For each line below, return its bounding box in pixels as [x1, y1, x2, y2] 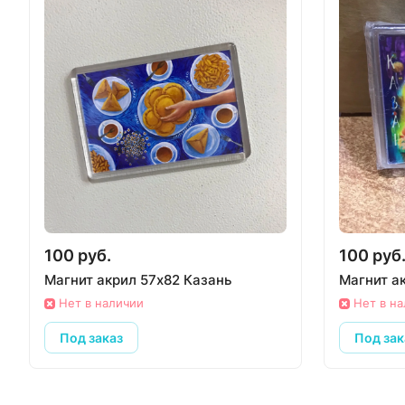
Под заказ [60, 329, 123, 345]
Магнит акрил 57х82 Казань [44, 271, 231, 288]
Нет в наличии [59, 296, 144, 310]
